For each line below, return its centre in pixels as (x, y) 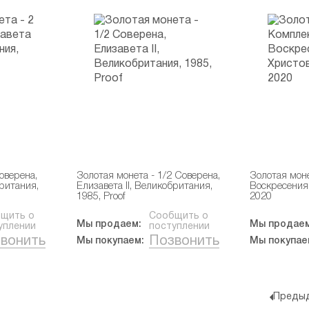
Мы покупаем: (110, 241)
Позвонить (184, 241)
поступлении (179, 227)
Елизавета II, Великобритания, (144, 187)
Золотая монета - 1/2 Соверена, (148, 176)
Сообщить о (178, 216)
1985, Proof (100, 197)
